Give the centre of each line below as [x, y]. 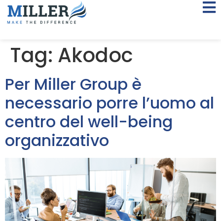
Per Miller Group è [73, 84]
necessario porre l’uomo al [110, 103]
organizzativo [57, 140]
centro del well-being [89, 122]
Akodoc [95, 55]
